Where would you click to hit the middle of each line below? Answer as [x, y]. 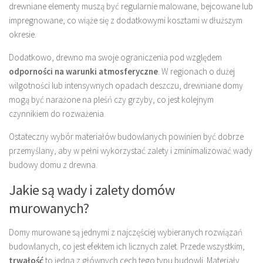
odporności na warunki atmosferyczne [83, 71]
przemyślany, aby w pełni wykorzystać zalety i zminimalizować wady [131, 150]
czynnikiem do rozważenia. [57, 113]
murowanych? [49, 208]
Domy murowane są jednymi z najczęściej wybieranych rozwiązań [126, 232]
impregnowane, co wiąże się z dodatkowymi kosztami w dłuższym [126, 20]
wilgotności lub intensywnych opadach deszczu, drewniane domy [126, 85]
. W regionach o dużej [196, 71]
